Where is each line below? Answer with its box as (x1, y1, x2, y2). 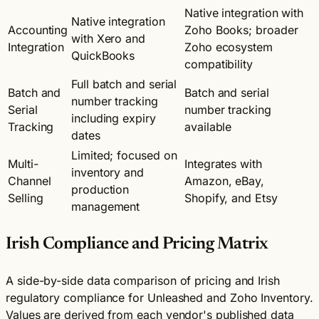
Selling (8, 190, 43, 205)
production (71, 182, 130, 197)
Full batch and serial (71, 76, 177, 91)
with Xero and (71, 31, 145, 46)
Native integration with (184, 5, 304, 20)
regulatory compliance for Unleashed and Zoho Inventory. (6, 290, 313, 305)
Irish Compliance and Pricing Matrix (6, 235, 268, 253)
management (71, 199, 140, 214)
